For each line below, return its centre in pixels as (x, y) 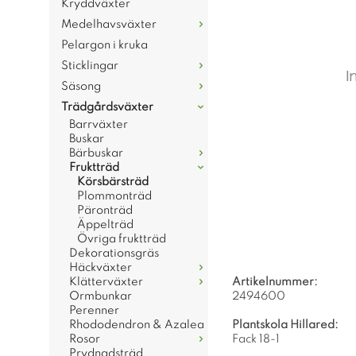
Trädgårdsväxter (107, 107)
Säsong (81, 87)
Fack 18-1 (256, 339)
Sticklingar (90, 66)
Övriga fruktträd (122, 239)
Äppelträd (105, 225)
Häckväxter (101, 268)
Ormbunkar (101, 296)
